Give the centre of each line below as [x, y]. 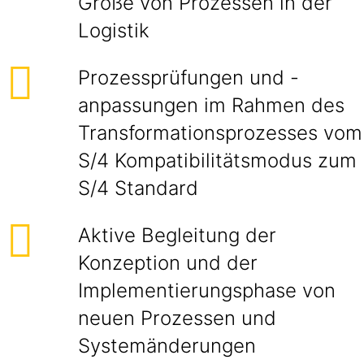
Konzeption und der [168, 263]
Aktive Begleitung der [177, 235]
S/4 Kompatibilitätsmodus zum [217, 160]
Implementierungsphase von [207, 290]
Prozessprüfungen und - [188, 78]
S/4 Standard [138, 188]
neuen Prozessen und [177, 318]
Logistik [114, 30]
